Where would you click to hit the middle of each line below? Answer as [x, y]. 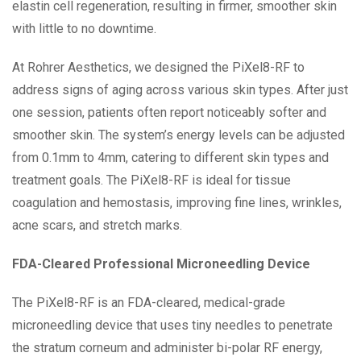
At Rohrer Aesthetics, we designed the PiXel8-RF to [158, 68]
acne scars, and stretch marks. [97, 226]
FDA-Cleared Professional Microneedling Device [161, 264]
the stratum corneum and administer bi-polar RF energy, [167, 348]
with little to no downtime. [84, 29]
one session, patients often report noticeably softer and [169, 113]
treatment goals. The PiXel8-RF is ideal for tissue [151, 180]
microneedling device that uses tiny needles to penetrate [172, 326]
